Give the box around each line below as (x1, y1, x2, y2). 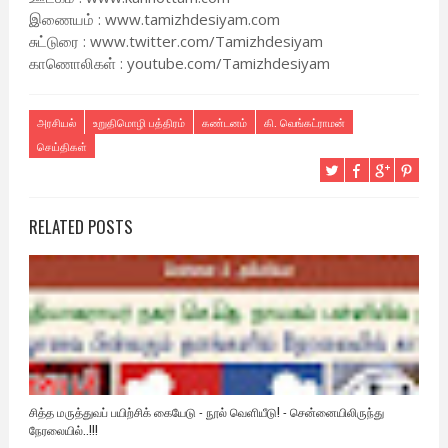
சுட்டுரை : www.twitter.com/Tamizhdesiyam (28, 31, 323, 52)
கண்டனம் (201, 114, 247, 131)
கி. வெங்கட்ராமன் (263, 114, 345, 131)
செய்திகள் (36, 138, 87, 155)
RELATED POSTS (28, 214, 133, 240)
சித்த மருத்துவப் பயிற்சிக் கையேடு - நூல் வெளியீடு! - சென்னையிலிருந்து (28, 403, 384, 421)
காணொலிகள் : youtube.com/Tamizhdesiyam (28, 53, 330, 74)
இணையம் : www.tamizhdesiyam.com (28, 9, 284, 30)
